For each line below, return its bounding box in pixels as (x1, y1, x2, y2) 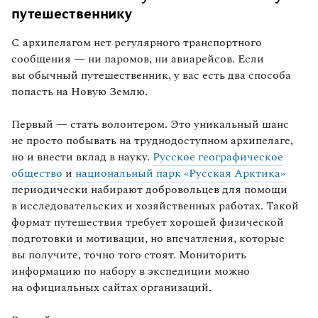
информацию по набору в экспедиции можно (11, 263, 250, 280)
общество (11, 165, 62, 182)
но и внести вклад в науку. (11, 148, 153, 166)
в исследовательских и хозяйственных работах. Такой (11, 197, 299, 215)
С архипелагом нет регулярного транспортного (11, 34, 262, 52)
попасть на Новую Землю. (11, 83, 148, 101)
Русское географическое (153, 148, 283, 166)
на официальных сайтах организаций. (11, 279, 212, 297)
